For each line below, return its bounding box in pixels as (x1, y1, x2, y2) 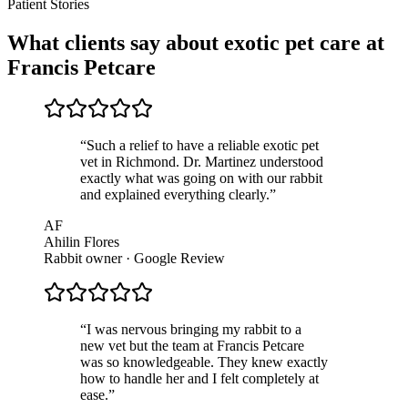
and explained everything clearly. (80, 187, 270, 203)
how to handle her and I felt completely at (80, 371, 319, 387)
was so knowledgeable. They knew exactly (80, 354, 328, 371)
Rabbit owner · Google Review (44, 250, 225, 267)
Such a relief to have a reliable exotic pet (87, 138, 319, 154)
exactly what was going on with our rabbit (80, 170, 322, 187)
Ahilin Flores (44, 234, 119, 250)
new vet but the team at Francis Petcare (80, 338, 304, 354)
